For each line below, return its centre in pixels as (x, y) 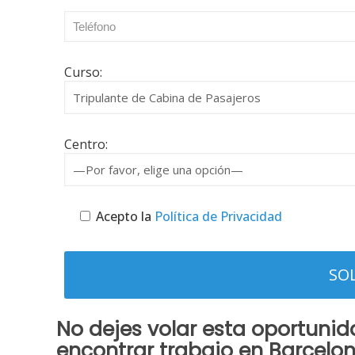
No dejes (102, 329)
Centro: (86, 144)
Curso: (84, 72)
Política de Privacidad (217, 216)
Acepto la (124, 216)
